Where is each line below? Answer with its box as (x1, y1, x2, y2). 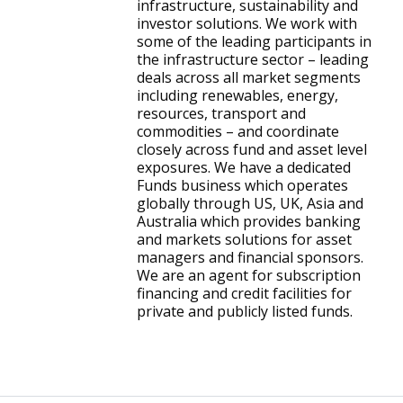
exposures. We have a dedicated (136, 157, 351, 177)
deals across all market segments (136, 67, 361, 87)
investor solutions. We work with (136, 13, 357, 33)
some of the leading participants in (136, 31, 372, 51)
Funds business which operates (136, 175, 348, 195)
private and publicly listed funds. (136, 301, 353, 321)
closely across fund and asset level (136, 139, 367, 159)
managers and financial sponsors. (136, 247, 363, 267)
